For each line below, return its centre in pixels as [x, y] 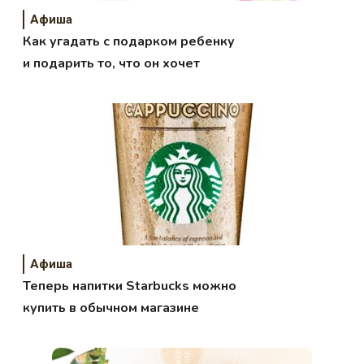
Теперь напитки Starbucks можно [130, 286]
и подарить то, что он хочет [160, 63]
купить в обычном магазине [111, 308]
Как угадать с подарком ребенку [129, 41]
